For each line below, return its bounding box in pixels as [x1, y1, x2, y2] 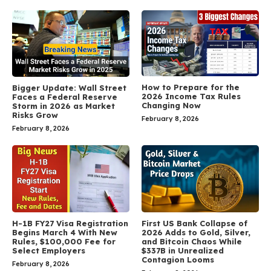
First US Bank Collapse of [142, 218, 247, 229]
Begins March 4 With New [12, 227, 117, 238]
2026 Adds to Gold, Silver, [142, 227, 250, 238]
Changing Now [142, 100, 201, 110]
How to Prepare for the [142, 82, 240, 92]
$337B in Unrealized [142, 246, 224, 256]
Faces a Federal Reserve [12, 92, 117, 102]
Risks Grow [12, 110, 58, 120]
